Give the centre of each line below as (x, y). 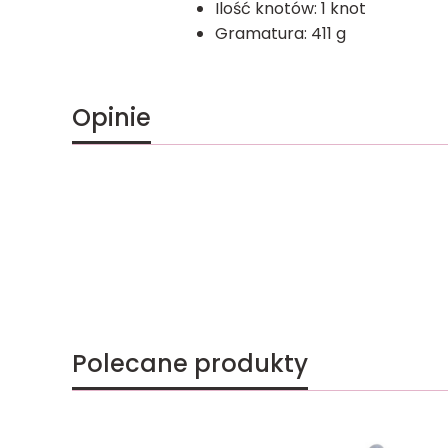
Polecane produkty (190, 363)
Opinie (111, 117)
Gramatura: (262, 33)
